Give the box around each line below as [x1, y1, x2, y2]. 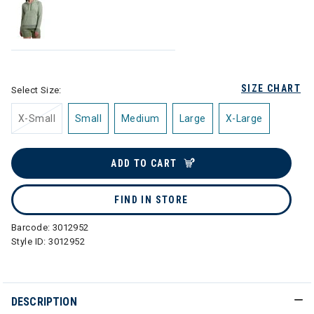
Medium [121, 113, 160, 124]
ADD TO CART [111, 158, 177, 169]
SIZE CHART [241, 83, 301, 94]
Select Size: [11, 85, 62, 95]
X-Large [225, 113, 263, 124]
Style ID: [11, 236, 49, 247]
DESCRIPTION [11, 295, 77, 308]
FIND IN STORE [114, 194, 189, 205]
